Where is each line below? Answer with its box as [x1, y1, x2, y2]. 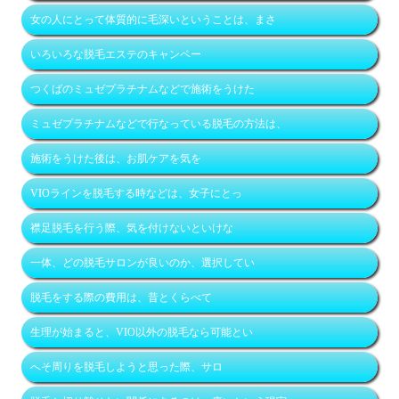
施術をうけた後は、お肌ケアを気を [30, 152, 202, 166]
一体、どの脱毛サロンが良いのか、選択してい [30, 256, 256, 270]
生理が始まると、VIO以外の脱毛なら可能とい [30, 326, 254, 339]
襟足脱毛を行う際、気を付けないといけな [30, 222, 234, 235]
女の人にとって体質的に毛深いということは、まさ [30, 13, 277, 27]
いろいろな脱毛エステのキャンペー [30, 48, 202, 61]
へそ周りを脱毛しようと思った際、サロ [30, 361, 224, 374]
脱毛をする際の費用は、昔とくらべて [30, 291, 213, 305]
